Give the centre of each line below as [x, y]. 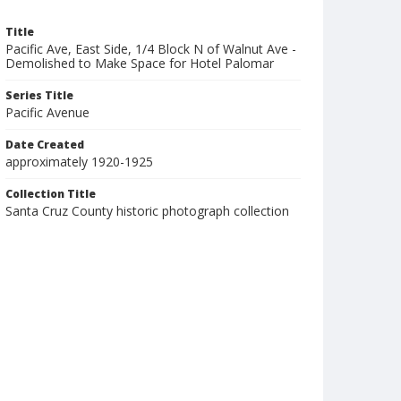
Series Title [39, 95]
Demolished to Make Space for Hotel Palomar [140, 63]
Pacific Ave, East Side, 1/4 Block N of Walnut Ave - [151, 49]
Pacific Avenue [47, 112]
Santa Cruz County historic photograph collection [147, 211]
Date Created [45, 145]
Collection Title [51, 194]
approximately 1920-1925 [79, 162]
